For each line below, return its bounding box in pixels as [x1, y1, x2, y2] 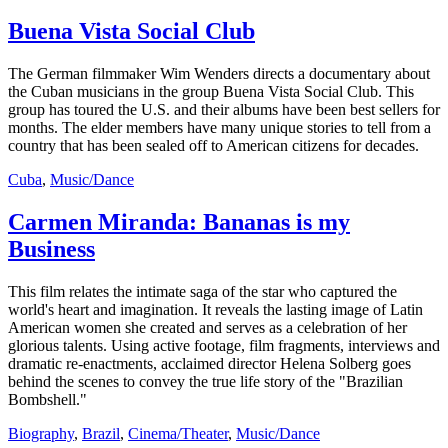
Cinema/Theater [128, 425, 228, 443]
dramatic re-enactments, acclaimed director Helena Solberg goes [8, 355, 411, 373]
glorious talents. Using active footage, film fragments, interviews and [8, 337, 440, 355]
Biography [8, 425, 74, 443]
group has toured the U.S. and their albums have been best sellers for [8, 101, 440, 119]
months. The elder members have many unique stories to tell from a [8, 119, 431, 137]
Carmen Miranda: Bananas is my [8, 209, 350, 236]
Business [8, 236, 95, 263]
